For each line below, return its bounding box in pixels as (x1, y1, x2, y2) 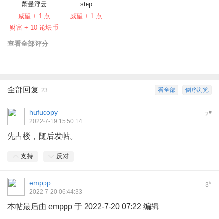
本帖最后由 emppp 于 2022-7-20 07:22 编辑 (7, 202, 159, 211)
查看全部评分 (7, 39, 48, 47)
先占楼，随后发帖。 (7, 131, 78, 140)
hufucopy (29, 108, 58, 116)
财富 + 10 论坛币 (10, 23, 58, 31)
